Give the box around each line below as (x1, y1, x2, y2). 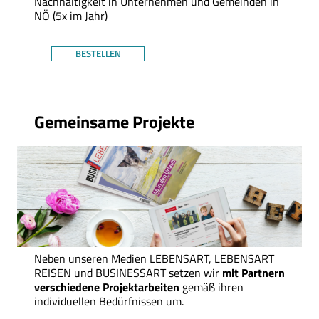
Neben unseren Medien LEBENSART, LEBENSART (34, 249, 274, 267)
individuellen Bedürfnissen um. (34, 292, 184, 310)
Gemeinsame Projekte (34, 109, 194, 135)
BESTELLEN (75, 46, 121, 61)
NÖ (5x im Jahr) (34, 7, 108, 25)
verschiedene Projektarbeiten (34, 278, 179, 296)
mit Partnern (222, 263, 285, 281)
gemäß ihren (179, 278, 244, 296)
